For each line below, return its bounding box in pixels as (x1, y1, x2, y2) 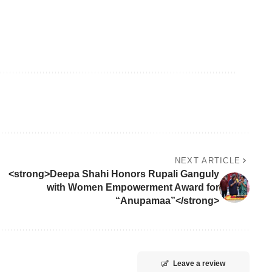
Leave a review (172, 259, 225, 268)
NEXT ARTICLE (174, 156, 241, 166)
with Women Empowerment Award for (46, 182, 219, 193)
